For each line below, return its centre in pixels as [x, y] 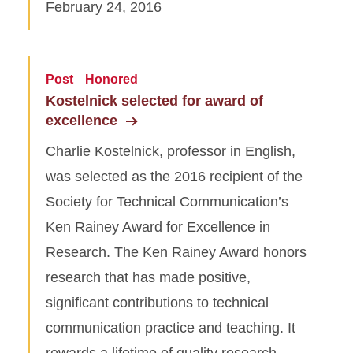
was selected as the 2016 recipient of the [174, 176]
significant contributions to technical [157, 302]
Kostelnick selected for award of [154, 100]
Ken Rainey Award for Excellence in [158, 227]
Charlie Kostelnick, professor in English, [171, 151]
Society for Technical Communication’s [167, 201]
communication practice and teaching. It [171, 327]
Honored [111, 79]
